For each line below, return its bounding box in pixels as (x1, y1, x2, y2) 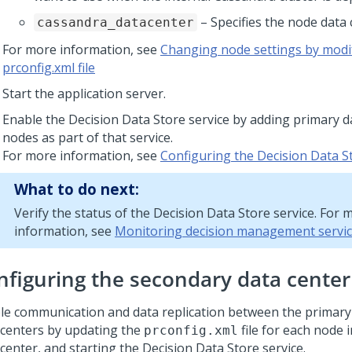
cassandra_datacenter (37, 15, 194, 30)
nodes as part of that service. (2, 129, 173, 146)
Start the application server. (2, 85, 166, 102)
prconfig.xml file (2, 59, 95, 76)
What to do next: (14, 179, 139, 199)
